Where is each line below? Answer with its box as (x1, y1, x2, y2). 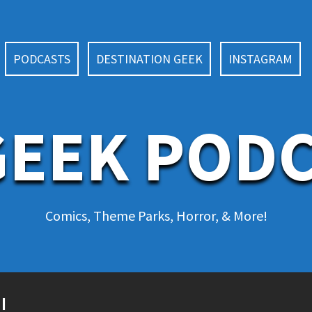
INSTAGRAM (228, 51, 292, 67)
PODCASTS (13, 51, 70, 67)
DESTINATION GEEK (95, 51, 203, 67)
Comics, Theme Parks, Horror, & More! (45, 207, 267, 224)
